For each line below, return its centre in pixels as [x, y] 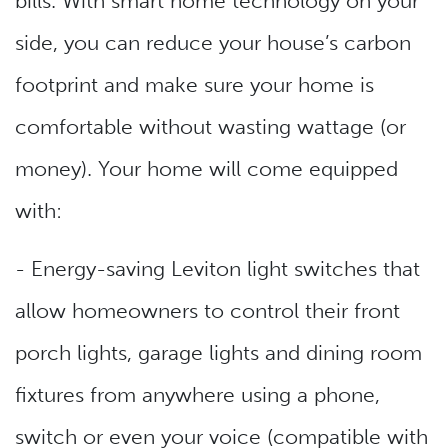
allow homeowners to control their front [207, 311]
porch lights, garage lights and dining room [218, 353]
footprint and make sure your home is [194, 85]
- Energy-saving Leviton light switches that [217, 269]
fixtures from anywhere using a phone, [197, 395]
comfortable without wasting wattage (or [210, 127]
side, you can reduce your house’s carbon [213, 43]
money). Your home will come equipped [206, 169]
